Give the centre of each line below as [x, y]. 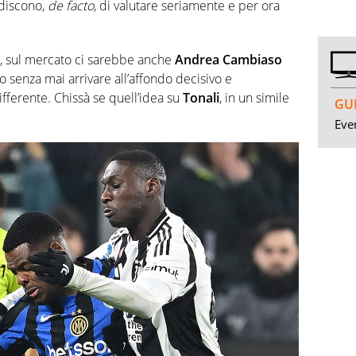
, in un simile [254, 98]
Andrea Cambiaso [228, 60]
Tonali [201, 98]
